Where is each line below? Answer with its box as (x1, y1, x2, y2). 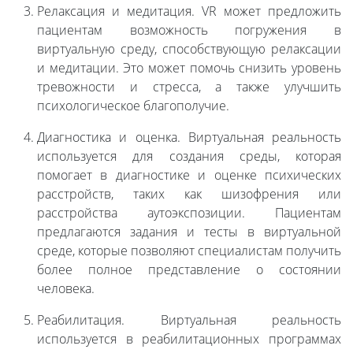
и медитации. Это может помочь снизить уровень (37, 59, 341, 77)
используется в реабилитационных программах (37, 330, 341, 348)
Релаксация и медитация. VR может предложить (37, 2, 341, 20)
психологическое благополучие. (37, 97, 229, 115)
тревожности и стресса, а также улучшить (37, 78, 341, 96)
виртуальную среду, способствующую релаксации (37, 40, 341, 58)
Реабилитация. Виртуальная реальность (37, 311, 341, 329)
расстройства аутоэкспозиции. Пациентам (37, 204, 341, 222)
